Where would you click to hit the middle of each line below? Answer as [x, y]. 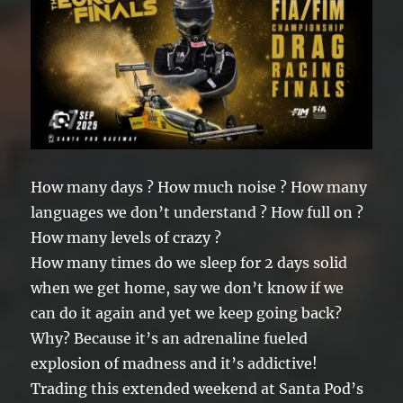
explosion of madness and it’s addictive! [175, 364]
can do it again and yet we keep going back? [187, 313]
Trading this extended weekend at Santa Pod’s [197, 389]
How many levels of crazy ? [126, 238]
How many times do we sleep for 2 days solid [189, 263]
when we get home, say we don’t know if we [188, 288]
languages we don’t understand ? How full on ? [197, 213]
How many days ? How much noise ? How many [199, 188]
